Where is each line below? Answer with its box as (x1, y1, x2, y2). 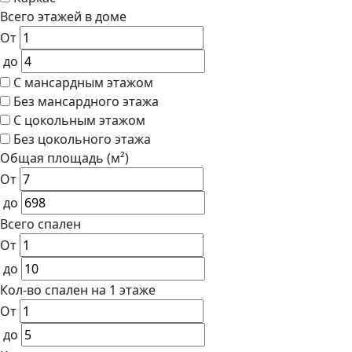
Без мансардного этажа (13, 93, 159, 111)
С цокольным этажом (13, 112, 145, 130)
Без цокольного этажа (13, 130, 151, 148)
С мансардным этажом (13, 74, 153, 92)
